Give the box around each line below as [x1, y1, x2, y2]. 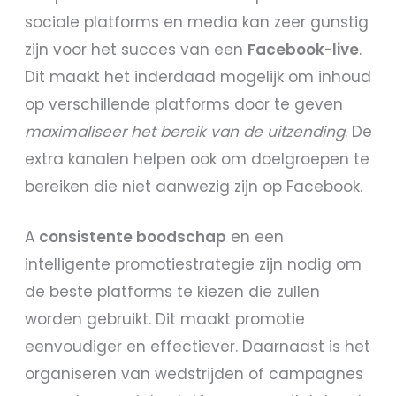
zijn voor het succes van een [25, 39, 248, 61]
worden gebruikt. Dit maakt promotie [25, 308, 306, 330]
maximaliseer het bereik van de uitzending [25, 121, 346, 143]
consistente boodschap [39, 225, 227, 247]
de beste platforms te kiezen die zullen [25, 280, 321, 302]
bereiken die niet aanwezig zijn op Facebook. [25, 176, 363, 198]
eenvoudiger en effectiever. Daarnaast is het [25, 335, 371, 357]
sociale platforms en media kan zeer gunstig [25, 11, 369, 34]
